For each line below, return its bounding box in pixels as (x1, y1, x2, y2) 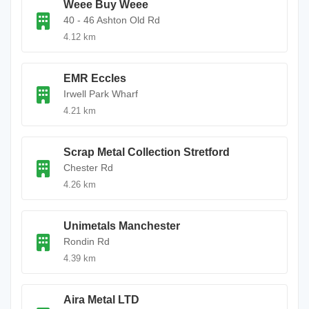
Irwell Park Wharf (63, 88, 138, 99)
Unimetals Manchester (63, 220, 180, 232)
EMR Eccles (63, 72, 126, 84)
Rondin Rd (63, 236, 110, 247)
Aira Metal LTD (63, 294, 139, 306)
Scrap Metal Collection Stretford (63, 146, 230, 158)
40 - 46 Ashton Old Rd (63, 14, 160, 26)
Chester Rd (63, 162, 113, 173)
